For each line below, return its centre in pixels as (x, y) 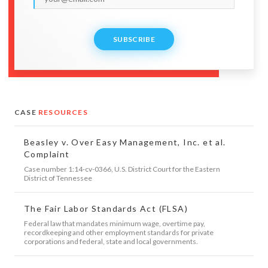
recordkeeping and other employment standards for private (119, 232)
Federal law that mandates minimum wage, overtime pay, (115, 223)
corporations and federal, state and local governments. (111, 241)
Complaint (47, 154)
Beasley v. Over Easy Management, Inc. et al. (125, 142)
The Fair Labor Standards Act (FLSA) (106, 208)
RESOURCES (63, 112)
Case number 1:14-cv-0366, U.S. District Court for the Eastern (122, 169)
